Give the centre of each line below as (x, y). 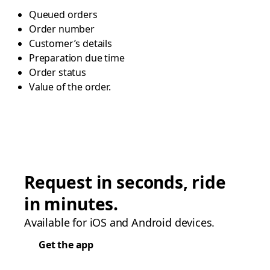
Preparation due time (77, 58)
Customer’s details (71, 43)
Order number (62, 29)
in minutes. (71, 204)
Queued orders (63, 14)
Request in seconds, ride (125, 182)
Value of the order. (70, 87)
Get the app (66, 245)
